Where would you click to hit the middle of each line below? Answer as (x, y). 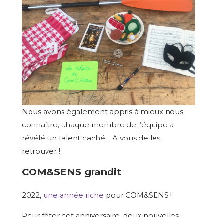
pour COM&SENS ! (139, 195)
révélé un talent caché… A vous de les (91, 138)
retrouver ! (41, 151)
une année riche (74, 195)
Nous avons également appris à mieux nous (102, 112)
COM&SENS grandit (71, 172)
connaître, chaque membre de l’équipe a (98, 125)
